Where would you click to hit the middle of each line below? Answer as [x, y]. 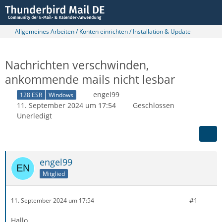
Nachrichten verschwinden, [77, 65]
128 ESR [31, 95]
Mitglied [54, 173]
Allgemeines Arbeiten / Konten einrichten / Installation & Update [103, 31]
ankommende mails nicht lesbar [90, 79]
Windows [61, 95]
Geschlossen [154, 105]
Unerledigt [34, 115]
